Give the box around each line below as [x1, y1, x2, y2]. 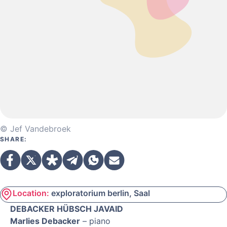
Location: [13, 188, 49, 198]
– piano [80, 216, 110, 226]
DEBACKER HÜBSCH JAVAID [10, 204, 123, 214]
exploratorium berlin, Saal [49, 188, 150, 198]
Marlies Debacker [10, 216, 80, 226]
